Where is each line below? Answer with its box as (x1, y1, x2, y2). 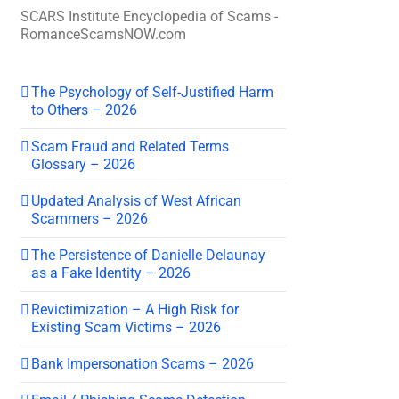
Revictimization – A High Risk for (31, 300, 239, 318)
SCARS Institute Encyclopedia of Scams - (20, 7, 278, 25)
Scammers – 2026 (31, 209, 148, 227)
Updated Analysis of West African (31, 191, 241, 209)
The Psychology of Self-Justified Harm (31, 83, 273, 101)
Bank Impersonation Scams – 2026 (31, 354, 254, 372)
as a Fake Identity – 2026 (31, 264, 191, 281)
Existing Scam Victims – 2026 (31, 318, 221, 336)
